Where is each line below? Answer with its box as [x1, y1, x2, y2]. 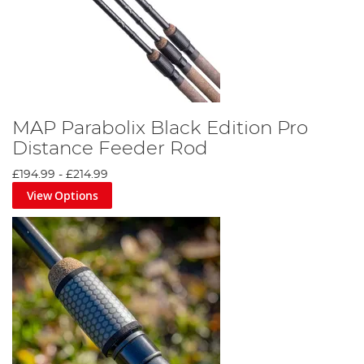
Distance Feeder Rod [12, 138, 208, 158]
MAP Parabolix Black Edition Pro [12, 118, 308, 138]
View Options [26, 187, 98, 203]
